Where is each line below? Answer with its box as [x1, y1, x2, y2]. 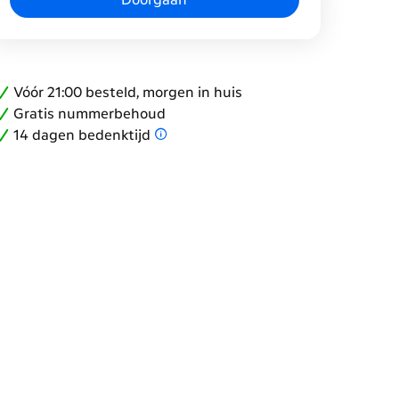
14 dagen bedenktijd [13, 126, 151, 143]
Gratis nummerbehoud [13, 104, 167, 122]
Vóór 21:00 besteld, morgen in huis [13, 83, 243, 101]
